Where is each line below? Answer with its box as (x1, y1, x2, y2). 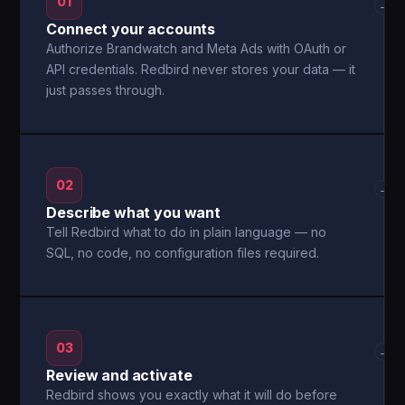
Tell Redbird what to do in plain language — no (46, 224, 327, 240)
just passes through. (46, 82, 165, 98)
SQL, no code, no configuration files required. (46, 245, 320, 260)
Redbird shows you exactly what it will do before (46, 387, 338, 402)
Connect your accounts (46, 20, 216, 38)
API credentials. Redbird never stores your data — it (46, 61, 356, 77)
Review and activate (46, 366, 193, 384)
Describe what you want (46, 203, 221, 221)
